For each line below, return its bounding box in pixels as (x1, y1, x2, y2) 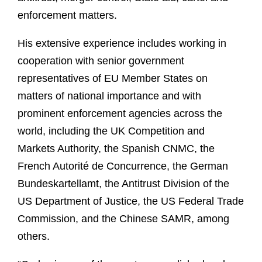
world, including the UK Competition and (18, 125, 205, 137)
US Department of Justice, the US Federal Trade (18, 195, 244, 208)
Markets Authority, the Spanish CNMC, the (18, 143, 215, 155)
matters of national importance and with (18, 90, 201, 102)
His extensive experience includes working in (18, 37, 226, 50)
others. (18, 230, 50, 243)
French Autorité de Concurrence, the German (18, 160, 228, 173)
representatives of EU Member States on (18, 73, 208, 85)
